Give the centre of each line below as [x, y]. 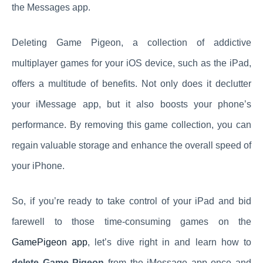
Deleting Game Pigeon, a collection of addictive [131, 42]
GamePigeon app [50, 242]
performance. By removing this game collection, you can [131, 124]
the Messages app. [51, 7]
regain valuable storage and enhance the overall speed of [131, 145]
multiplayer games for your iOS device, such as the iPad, [131, 63]
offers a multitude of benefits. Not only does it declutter [131, 83]
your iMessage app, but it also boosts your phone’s [131, 104]
